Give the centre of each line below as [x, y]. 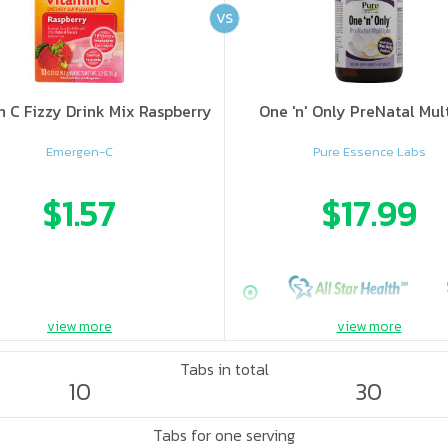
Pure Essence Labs [369, 152]
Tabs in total [224, 369]
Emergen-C [79, 152]
